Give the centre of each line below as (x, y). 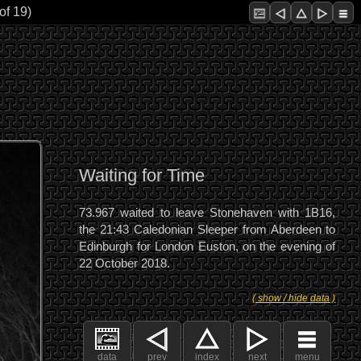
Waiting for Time (142, 175)
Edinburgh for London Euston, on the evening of (207, 246)
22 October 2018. (125, 263)
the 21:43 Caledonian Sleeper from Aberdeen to (207, 229)
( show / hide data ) (294, 298)
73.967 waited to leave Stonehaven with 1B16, (207, 212)
